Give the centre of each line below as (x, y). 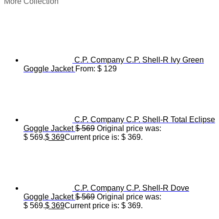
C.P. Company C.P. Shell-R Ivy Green (139, 60)
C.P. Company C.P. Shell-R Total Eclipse (145, 119)
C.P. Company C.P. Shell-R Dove (132, 188)
